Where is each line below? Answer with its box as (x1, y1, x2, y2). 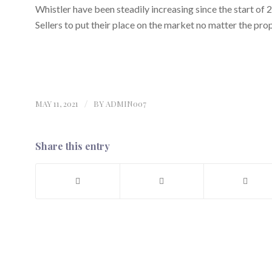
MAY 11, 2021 (35, 98, 78, 109)
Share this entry (35, 140, 110, 153)
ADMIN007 (105, 98, 146, 109)
